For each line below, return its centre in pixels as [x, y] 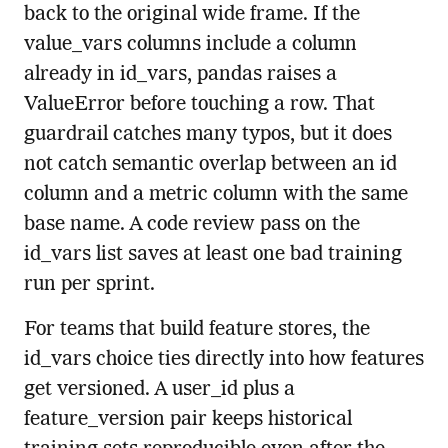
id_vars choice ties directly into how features [223, 360]
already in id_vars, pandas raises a [180, 75]
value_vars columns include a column [190, 45]
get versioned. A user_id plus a [159, 390]
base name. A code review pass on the [191, 225]
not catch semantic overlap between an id [210, 165]
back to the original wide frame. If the [191, 15]
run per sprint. [89, 285]
